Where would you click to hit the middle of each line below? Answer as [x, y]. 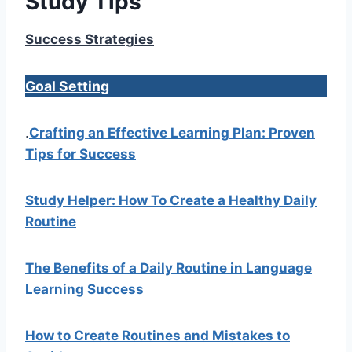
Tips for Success [81, 154]
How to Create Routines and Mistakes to [158, 335]
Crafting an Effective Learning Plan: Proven [172, 132]
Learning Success [84, 289]
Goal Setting [67, 86]
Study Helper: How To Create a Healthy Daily [171, 200]
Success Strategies [90, 39]
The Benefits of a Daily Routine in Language [169, 268]
